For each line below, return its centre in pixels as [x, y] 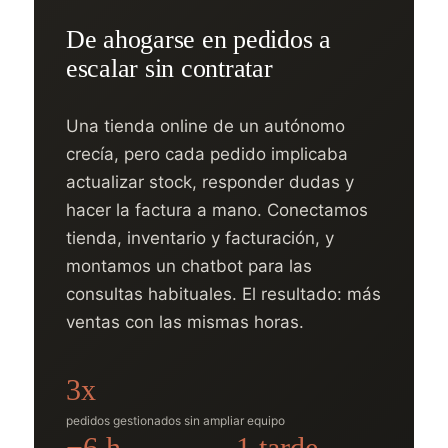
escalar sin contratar [169, 68]
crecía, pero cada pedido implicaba [207, 154]
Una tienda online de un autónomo [205, 126]
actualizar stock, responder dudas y [210, 182]
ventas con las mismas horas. [185, 322]
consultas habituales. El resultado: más [223, 294]
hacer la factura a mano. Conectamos [217, 210]
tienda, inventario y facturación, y [200, 238]
